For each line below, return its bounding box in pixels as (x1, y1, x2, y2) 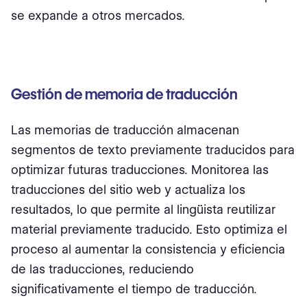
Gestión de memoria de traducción (11, 86, 238, 103)
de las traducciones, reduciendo (11, 262, 194, 276)
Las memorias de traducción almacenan (11, 123, 239, 137)
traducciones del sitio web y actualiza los (11, 182, 245, 197)
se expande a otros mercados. (11, 8, 185, 23)
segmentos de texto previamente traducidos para (11, 143, 295, 157)
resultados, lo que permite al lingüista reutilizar (11, 202, 275, 217)
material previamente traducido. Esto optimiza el (11, 222, 287, 236)
